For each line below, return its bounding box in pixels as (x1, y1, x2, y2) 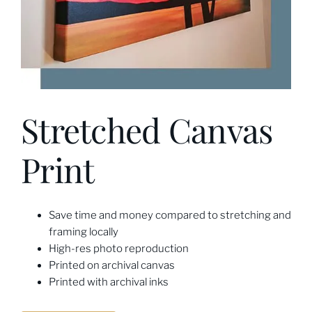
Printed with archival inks (48, 276, 169, 289)
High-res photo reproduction (48, 242, 189, 256)
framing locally (48, 226, 118, 239)
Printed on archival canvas (48, 259, 175, 272)
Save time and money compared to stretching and (48, 209, 291, 222)
